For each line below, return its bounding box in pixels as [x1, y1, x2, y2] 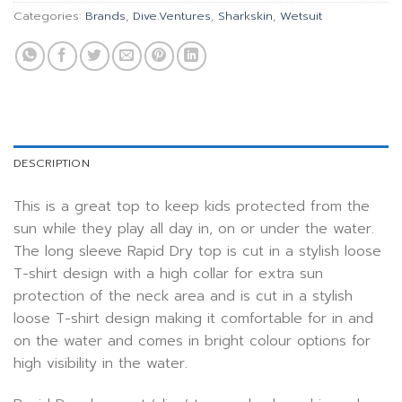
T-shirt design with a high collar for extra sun [13, 263, 323, 285]
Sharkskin [218, 7, 273, 25]
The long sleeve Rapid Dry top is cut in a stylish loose [13, 240, 381, 263]
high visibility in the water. [13, 353, 188, 375]
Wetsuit [280, 7, 322, 25]
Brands [85, 7, 126, 25]
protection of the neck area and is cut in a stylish [13, 285, 353, 308]
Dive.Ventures [133, 7, 211, 25]
